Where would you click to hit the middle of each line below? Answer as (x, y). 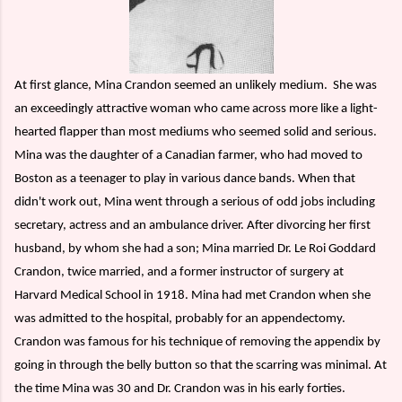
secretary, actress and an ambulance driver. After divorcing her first (192, 225)
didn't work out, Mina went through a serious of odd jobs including (195, 202)
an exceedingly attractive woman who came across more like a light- (196, 109)
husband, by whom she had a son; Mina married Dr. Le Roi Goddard (195, 249)
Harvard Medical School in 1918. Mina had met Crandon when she (192, 295)
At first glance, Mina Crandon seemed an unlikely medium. (171, 85)
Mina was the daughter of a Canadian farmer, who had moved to (188, 155)
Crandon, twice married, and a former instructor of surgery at (179, 272)
